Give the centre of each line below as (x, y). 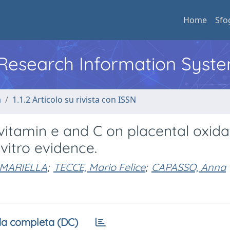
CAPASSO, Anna (189, 167)
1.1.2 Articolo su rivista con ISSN (74, 100)
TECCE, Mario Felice (99, 167)
